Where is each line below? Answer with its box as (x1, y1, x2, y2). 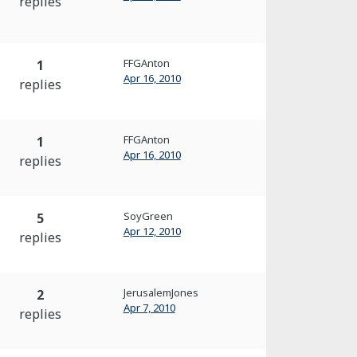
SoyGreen (123, 209, 173, 223)
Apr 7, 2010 (123, 300, 175, 315)
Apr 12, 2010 (123, 224, 181, 238)
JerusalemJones (123, 285, 198, 300)
